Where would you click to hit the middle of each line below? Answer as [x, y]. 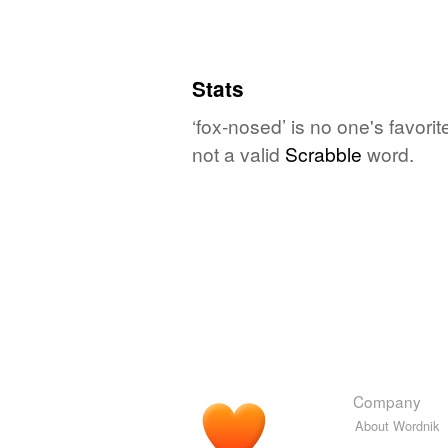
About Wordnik [397, 425]
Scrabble [323, 153]
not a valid [238, 153]
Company [387, 400]
